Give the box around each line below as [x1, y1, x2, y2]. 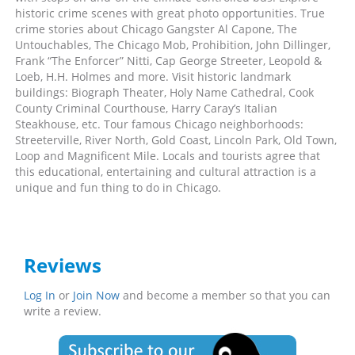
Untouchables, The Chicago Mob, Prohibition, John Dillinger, [15, 37, 330, 52]
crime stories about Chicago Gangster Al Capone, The [15, 21, 297, 36]
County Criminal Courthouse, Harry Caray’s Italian [15, 101, 277, 116]
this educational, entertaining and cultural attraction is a [15, 164, 316, 179]
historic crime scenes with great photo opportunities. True [15, 6, 325, 21]
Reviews [24, 252, 101, 278]
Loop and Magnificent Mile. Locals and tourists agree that [15, 148, 320, 163]
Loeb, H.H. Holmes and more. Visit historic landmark [15, 69, 291, 84]
